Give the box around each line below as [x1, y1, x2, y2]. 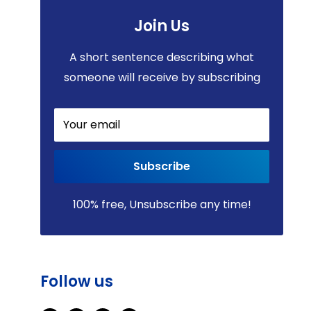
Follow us [40, 271, 113, 292]
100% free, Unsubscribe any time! [72, 196, 251, 212]
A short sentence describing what [69, 49, 254, 65]
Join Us [134, 15, 190, 37]
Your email [63, 117, 120, 133]
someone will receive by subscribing [63, 69, 260, 85]
